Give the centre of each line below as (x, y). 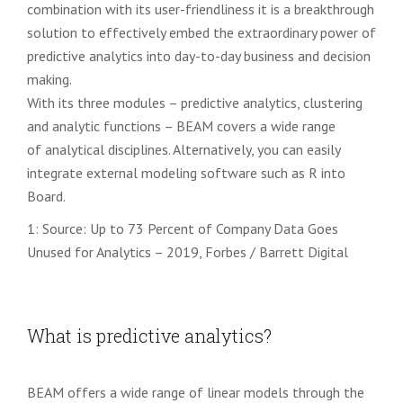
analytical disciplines (107, 149)
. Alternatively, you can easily (254, 149)
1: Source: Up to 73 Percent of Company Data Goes (183, 228)
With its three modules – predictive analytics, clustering (195, 103)
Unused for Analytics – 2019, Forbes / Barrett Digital (188, 252)
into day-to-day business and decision (259, 56)
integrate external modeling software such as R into (186, 173)
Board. (46, 196)
